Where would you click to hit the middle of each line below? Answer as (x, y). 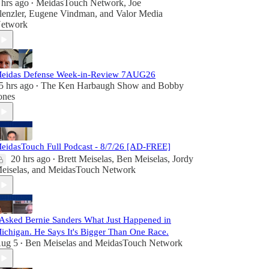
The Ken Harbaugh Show (90, 86)
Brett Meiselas (85, 159)
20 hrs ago (31, 159)
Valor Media (139, 14)
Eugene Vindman (62, 14)
